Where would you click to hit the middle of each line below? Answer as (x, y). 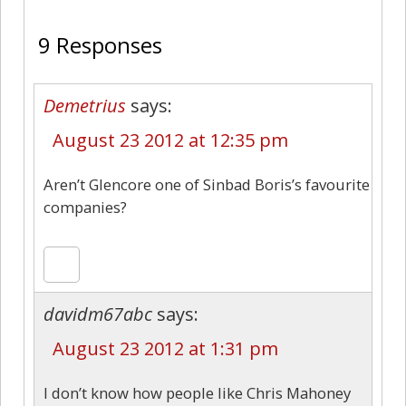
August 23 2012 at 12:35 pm (170, 140)
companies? (85, 207)
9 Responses (100, 44)
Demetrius (85, 105)
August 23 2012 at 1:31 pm (165, 348)
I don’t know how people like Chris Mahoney (197, 392)
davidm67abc (98, 314)
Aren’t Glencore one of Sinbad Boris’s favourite (207, 184)
